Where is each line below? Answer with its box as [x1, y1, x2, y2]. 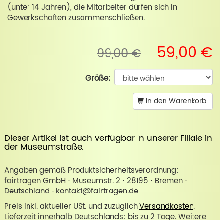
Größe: [85, 72, 110, 84]
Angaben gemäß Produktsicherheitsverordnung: [4, 164, 179, 177]
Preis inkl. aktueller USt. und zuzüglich [4, 200, 139, 213]
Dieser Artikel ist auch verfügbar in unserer [4, 131, 180, 145]
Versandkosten [139, 200, 193, 213]
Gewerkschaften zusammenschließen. [7, 11, 145, 24]
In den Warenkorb [144, 95, 206, 107]
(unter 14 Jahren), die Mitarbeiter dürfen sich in [7, 1, 177, 14]
